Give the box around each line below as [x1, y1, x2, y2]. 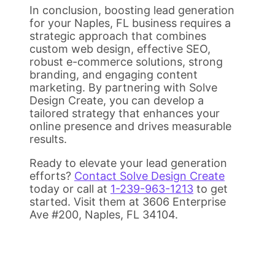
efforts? [29, 169, 74, 182]
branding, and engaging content [29, 68, 198, 81]
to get [193, 182, 228, 195]
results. [29, 132, 67, 145]
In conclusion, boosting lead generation [29, 3, 234, 17]
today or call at [29, 182, 110, 195]
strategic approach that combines [29, 29, 206, 42]
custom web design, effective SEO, [29, 42, 211, 55]
